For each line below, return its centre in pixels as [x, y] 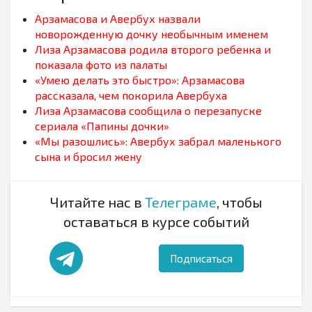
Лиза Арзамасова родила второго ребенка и [153, 49]
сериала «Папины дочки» [102, 126]
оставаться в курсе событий [156, 222]
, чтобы [239, 202]
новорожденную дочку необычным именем [151, 34]
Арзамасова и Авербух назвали [118, 19]
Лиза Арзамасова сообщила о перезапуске [148, 111]
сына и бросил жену [88, 157]
